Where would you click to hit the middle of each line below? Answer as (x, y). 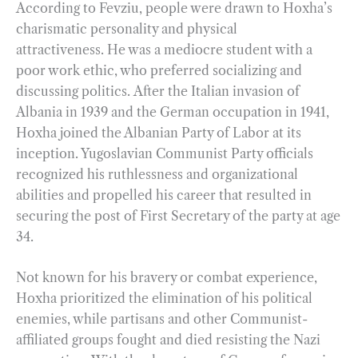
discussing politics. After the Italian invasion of (158, 91)
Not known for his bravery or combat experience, (167, 278)
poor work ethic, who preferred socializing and (159, 70)
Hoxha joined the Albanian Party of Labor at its (159, 132)
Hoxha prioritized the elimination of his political (164, 298)
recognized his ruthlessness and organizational (157, 174)
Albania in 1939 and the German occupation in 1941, (173, 111)
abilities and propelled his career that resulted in (164, 195)
